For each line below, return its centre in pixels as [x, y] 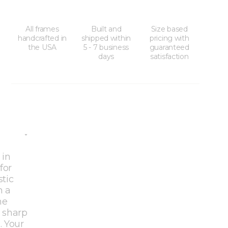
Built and [106, 29]
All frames [42, 29]
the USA [42, 48]
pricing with [169, 38]
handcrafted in [42, 38]
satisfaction [169, 57]
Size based [169, 29]
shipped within [106, 38]
